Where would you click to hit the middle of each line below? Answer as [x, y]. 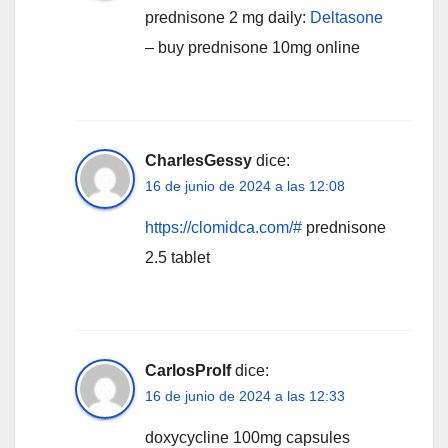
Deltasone [346, 17]
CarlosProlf [188, 370]
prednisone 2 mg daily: [227, 17]
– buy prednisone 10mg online [252, 47]
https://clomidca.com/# [223, 227]
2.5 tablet [177, 257]
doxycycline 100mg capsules [247, 437]
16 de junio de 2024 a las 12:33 [245, 395]
